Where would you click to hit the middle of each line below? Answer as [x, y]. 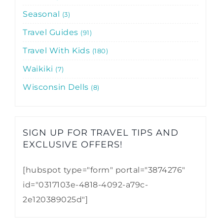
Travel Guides [52, 32]
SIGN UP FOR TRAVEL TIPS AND [101, 132]
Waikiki [39, 69]
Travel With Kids [57, 50]
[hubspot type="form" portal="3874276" [104, 170]
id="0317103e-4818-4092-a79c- [85, 184]
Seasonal [42, 14]
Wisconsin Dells [57, 87]
